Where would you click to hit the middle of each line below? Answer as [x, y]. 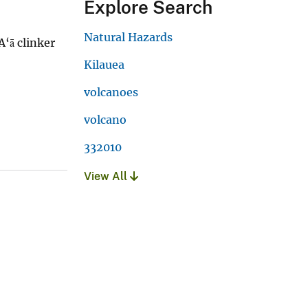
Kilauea [104, 65]
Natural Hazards [128, 37]
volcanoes [111, 92]
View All [107, 177]
